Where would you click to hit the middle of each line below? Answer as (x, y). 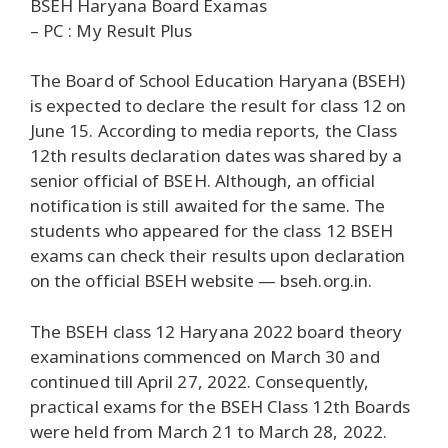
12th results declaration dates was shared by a (216, 156)
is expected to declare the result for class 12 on (218, 106)
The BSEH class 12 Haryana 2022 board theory (216, 331)
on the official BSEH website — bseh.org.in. (201, 281)
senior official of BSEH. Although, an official (203, 181)
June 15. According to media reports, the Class (214, 131)
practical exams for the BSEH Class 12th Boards (220, 406)
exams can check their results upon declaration (218, 256)
